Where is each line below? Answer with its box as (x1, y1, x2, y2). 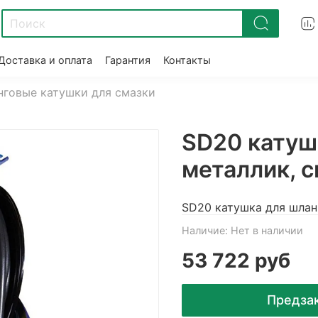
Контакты (163, 53, 211, 66)
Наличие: (182, 224, 228, 237)
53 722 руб (182, 248, 290, 273)
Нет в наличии (231, 224, 303, 237)
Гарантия (105, 53, 150, 66)
